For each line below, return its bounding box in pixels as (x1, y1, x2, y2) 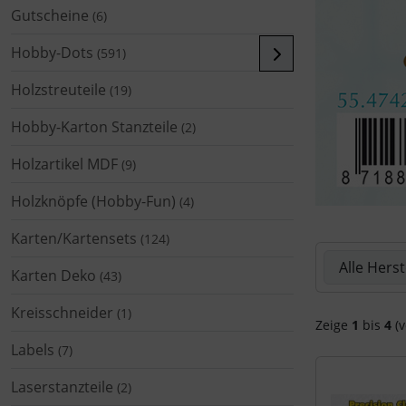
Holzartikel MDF (11, 153, 118, 174)
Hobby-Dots (11, 42, 93, 63)
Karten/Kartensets (11, 227, 137, 248)
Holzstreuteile (11, 79, 106, 100)
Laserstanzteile (11, 376, 113, 397)
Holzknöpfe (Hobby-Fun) (11, 190, 176, 211)
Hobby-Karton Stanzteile (11, 116, 178, 137)
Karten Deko (11, 265, 96, 285)
